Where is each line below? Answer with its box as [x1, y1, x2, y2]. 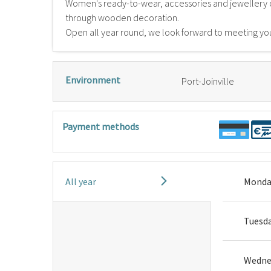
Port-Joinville [181, 75, 234, 87]
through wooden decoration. [65, 11, 179, 24]
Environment [65, 74, 120, 86]
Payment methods [62, 120, 139, 132]
